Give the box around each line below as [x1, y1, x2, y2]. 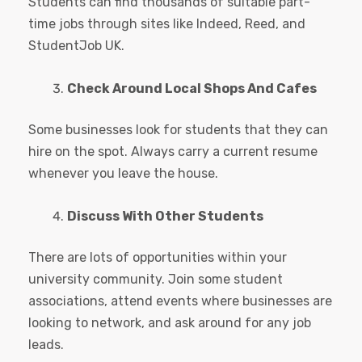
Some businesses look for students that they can [28, 122, 328, 138]
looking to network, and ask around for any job [28, 315, 311, 331]
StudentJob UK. [28, 38, 124, 54]
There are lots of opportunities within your [28, 250, 287, 266]
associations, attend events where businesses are [28, 293, 332, 309]
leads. [28, 337, 64, 353]
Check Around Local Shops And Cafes [67, 81, 317, 97]
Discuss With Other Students [67, 208, 263, 225]
